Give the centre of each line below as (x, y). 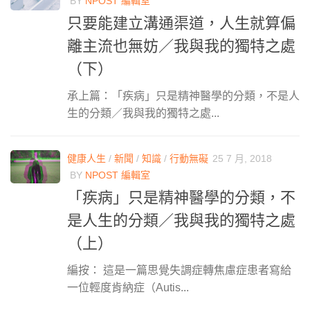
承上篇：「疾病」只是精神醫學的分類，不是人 (183, 96)
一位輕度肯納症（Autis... (128, 288)
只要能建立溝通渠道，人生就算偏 (181, 24)
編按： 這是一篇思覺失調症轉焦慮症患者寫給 (179, 271)
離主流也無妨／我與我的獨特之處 (181, 46)
